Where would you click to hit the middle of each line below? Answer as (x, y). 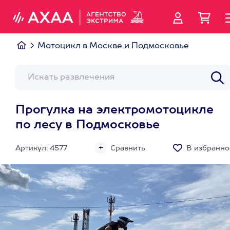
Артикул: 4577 (41, 148)
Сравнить (128, 148)
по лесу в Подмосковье (88, 125)
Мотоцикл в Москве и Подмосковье (113, 46)
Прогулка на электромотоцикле (114, 110)
